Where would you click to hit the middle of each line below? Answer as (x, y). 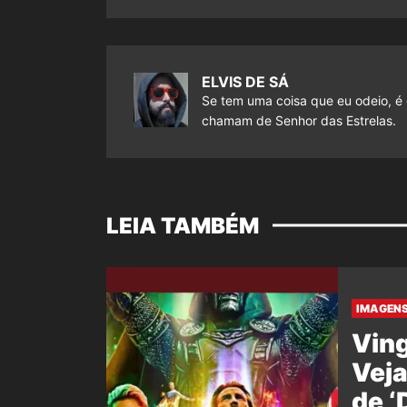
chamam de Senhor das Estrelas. (299, 120)
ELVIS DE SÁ (245, 81)
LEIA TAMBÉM (183, 225)
